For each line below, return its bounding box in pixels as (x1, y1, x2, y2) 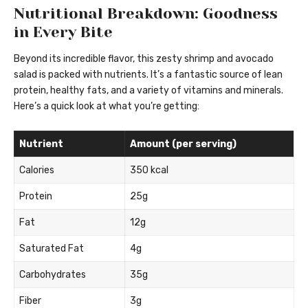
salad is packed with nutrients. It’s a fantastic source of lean (14, 69, 283, 81)
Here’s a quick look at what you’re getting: (14, 100, 199, 113)
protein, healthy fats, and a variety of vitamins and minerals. (14, 85, 283, 97)
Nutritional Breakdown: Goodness (14, 5, 278, 23)
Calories (19, 164, 54, 177)
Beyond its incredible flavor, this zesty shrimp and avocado (14, 53, 274, 65)
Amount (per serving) (130, 138, 236, 151)
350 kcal (130, 164, 168, 177)
